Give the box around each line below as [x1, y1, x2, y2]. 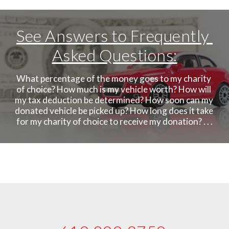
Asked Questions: [52, 45, 177, 65]
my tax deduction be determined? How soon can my [15, 95, 214, 105]
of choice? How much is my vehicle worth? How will [16, 84, 211, 95]
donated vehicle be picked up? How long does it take [15, 105, 214, 116]
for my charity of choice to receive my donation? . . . [16, 116, 213, 127]
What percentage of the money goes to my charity [16, 73, 211, 84]
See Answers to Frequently [16, 26, 210, 45]
